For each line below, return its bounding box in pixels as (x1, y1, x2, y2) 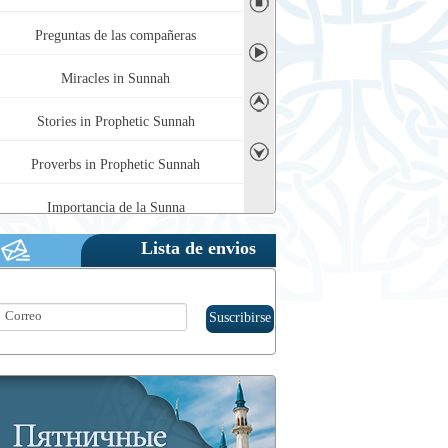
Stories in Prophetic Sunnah (36, 95, 195, 118)
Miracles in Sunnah (61, 52, 170, 75)
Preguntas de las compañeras (35, 9, 196, 32)
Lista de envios (141, 235, 256, 265)
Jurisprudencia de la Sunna (40, 224, 191, 247)
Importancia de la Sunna (46, 181, 185, 204)
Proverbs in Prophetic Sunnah (31, 138, 200, 161)
